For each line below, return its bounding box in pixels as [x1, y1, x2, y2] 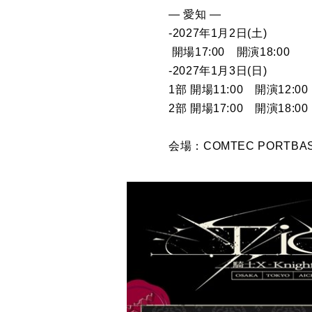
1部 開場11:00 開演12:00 [169, 83, 309, 95]
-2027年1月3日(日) [169, 64, 267, 77]
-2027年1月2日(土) [169, 26, 267, 39]
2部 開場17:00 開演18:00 [169, 102, 309, 114]
